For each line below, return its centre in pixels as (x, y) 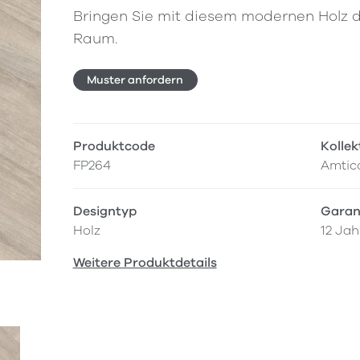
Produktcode (114, 147)
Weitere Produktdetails (145, 263)
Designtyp (104, 212)
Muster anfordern (135, 80)
